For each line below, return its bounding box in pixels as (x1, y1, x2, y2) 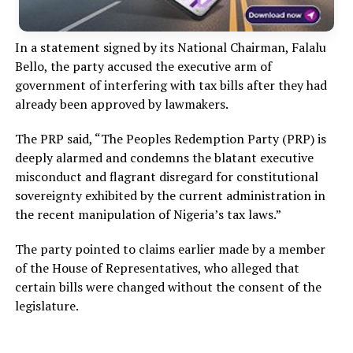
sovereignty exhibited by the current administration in (14, 187, 325, 205)
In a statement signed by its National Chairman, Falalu (14, 39, 326, 57)
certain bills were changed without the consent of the (14, 278, 321, 296)
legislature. (14, 297, 79, 315)
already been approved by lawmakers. (14, 95, 229, 113)
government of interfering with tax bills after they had (14, 76, 327, 95)
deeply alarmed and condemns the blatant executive (14, 149, 314, 167)
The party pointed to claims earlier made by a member (14, 240, 325, 258)
